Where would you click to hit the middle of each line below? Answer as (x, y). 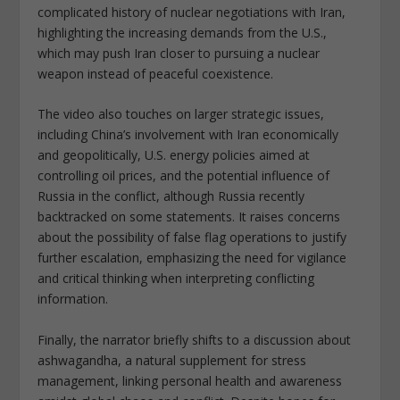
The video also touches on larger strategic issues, (181, 114)
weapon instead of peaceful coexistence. (156, 73)
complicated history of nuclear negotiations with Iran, (192, 12)
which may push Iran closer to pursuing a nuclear (179, 53)
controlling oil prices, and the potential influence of (184, 176)
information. (73, 299)
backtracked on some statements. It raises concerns (189, 217)
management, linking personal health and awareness (190, 380)
